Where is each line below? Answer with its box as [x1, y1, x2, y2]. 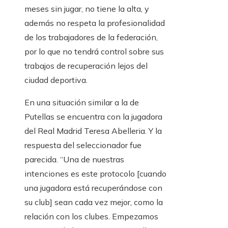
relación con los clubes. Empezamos [24, 211, 158, 221]
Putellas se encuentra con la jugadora [24, 111, 162, 122]
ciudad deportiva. [24, 75, 88, 85]
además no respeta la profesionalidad [24, 18, 165, 28]
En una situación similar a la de [24, 97, 139, 107]
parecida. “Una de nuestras [24, 154, 124, 164]
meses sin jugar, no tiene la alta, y [24, 4, 149, 14]
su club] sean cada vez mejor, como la [24, 197, 163, 207]
